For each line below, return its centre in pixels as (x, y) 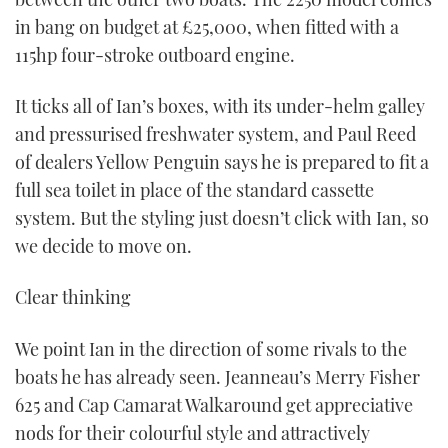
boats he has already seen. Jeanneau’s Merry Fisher (217, 376)
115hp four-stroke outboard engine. (155, 54)
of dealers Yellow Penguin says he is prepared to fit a (222, 161)
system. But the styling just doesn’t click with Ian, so (222, 217)
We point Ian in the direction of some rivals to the (211, 348)
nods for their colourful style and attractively (192, 432)
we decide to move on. (103, 245)
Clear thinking (73, 297)
